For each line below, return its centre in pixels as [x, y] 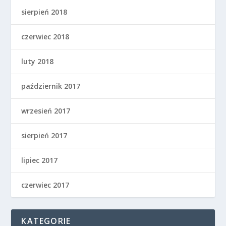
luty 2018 [38, 62]
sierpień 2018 [44, 12]
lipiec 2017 [40, 160]
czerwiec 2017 [45, 185]
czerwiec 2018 [45, 37]
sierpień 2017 [44, 136]
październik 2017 [51, 86]
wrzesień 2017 [46, 111]
